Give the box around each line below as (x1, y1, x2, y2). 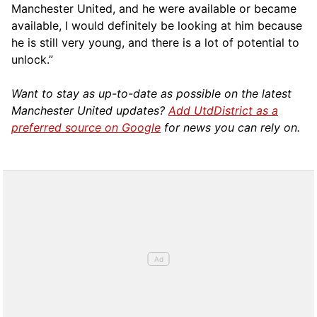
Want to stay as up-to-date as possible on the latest (11, 86, 292, 100)
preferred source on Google (11, 120, 161, 134)
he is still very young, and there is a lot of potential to (11, 35, 299, 50)
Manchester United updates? (11, 103, 168, 117)
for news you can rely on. (161, 120, 300, 134)
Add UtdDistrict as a (168, 103, 278, 117)
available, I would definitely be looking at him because (11, 18, 302, 33)
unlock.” (11, 52, 53, 67)
